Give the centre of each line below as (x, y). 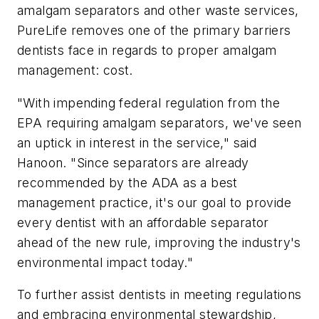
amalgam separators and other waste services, (158, 11)
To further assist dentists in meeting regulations (159, 295)
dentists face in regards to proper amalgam (147, 51)
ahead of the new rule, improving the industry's (159, 242)
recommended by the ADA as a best (127, 182)
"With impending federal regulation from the (149, 103)
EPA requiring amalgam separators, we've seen (159, 122)
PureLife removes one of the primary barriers (154, 31)
